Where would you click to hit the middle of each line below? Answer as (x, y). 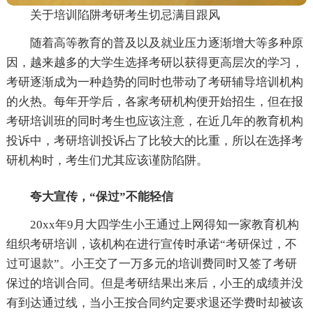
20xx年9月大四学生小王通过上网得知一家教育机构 (164, 224)
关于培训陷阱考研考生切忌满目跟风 (125, 15)
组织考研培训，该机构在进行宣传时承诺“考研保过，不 (151, 244)
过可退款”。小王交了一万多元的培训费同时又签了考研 (151, 263)
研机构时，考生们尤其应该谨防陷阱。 (107, 160)
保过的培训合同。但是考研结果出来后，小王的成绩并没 (154, 283)
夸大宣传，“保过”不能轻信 (101, 196)
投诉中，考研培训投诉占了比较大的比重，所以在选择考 (154, 140)
